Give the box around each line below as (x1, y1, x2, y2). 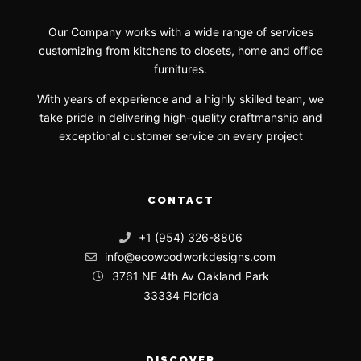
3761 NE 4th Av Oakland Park (111, 269, 269, 284)
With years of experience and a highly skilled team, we (37, 92, 324, 106)
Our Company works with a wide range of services (48, 25, 313, 39)
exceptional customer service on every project (58, 129, 303, 143)
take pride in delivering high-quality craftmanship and (39, 110, 322, 125)
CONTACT (147, 194, 214, 207)
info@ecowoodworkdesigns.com (105, 250, 276, 264)
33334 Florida (143, 288, 218, 303)
